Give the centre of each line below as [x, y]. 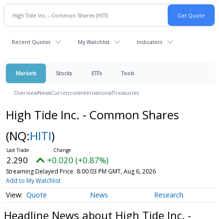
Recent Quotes [31, 42]
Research [168, 195]
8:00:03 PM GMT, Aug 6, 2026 [116, 171]
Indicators [150, 42]
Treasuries [126, 93]
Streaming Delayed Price [39, 171]
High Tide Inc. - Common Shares [92, 115]
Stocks [64, 73]
